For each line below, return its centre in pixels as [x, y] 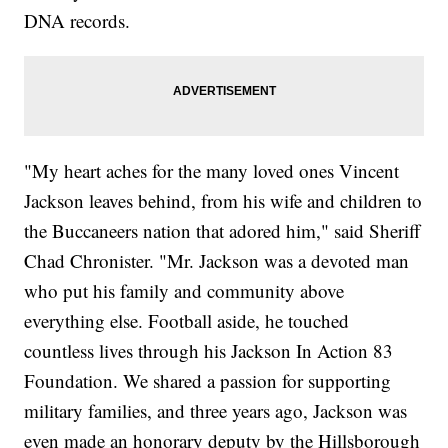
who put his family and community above [184, 291]
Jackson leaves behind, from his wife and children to [223, 201]
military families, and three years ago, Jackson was [216, 411]
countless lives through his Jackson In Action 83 [209, 351]
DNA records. [77, 21]
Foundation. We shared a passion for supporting [208, 381]
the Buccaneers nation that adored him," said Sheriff [222, 231]
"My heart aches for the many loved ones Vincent [212, 171]
